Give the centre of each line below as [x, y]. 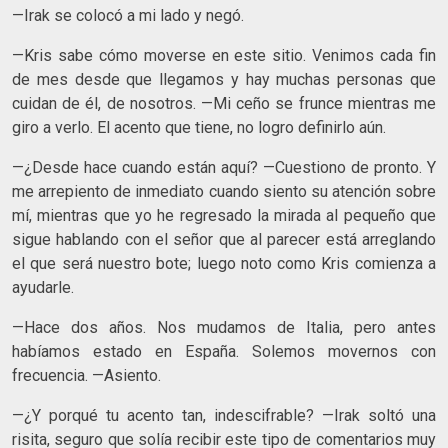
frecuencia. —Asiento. [86, 375]
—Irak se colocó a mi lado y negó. [128, 15]
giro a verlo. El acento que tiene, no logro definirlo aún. [199, 127]
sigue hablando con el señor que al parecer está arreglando [224, 239]
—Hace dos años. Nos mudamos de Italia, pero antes [224, 327]
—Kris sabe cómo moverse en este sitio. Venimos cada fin [224, 55]
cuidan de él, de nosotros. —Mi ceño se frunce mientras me [224, 103]
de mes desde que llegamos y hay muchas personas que [224, 79]
